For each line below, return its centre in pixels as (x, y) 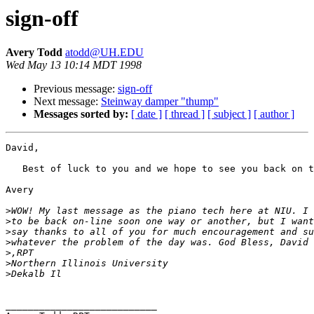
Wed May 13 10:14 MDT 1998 (74, 65)
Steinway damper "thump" (160, 102)
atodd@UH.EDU (104, 53)
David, (22, 148)
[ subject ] (229, 114)
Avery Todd (35, 53)
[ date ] (146, 114)
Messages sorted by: (81, 114)
